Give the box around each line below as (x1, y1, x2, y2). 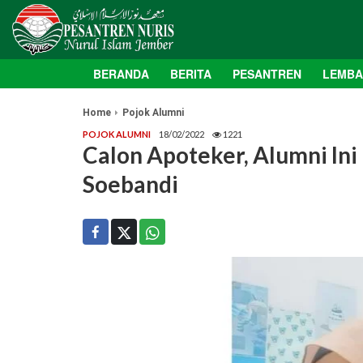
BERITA (170, 66, 211, 83)
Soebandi (83, 170, 178, 199)
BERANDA (93, 66, 149, 83)
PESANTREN (233, 66, 301, 83)
